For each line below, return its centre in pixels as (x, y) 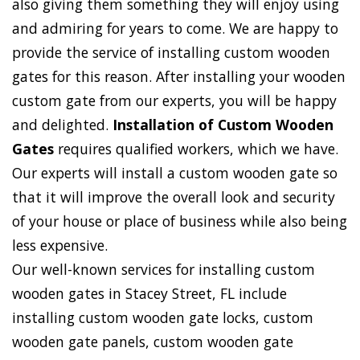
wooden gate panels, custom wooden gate (153, 342)
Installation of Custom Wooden (223, 125)
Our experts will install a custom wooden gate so (175, 173)
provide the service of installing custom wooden (171, 53)
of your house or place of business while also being (180, 221)
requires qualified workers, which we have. (196, 149)
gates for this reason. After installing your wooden (179, 77)
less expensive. (60, 245)
